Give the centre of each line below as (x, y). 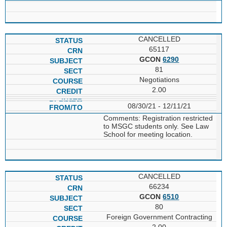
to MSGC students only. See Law (156, 126)
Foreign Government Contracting (159, 217)
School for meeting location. (148, 134)
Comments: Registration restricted (158, 118)
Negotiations (159, 79)
